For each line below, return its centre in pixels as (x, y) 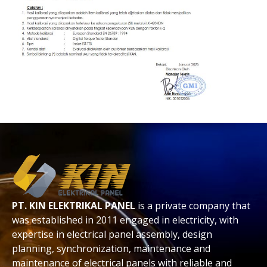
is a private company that (193, 206)
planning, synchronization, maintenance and (111, 249)
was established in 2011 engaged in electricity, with (125, 220)
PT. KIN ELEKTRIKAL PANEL (74, 206)
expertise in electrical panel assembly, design (112, 235)
